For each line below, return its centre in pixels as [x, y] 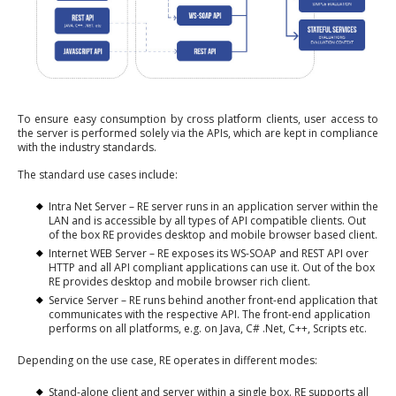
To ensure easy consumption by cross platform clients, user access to [198, 119]
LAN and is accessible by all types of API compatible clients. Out [207, 221]
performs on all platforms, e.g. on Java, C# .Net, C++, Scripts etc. [208, 329]
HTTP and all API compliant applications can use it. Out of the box [212, 268]
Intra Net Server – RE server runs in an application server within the [213, 207]
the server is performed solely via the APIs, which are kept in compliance [198, 133]
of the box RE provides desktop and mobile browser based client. [213, 235]
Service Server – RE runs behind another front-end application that [213, 301]
